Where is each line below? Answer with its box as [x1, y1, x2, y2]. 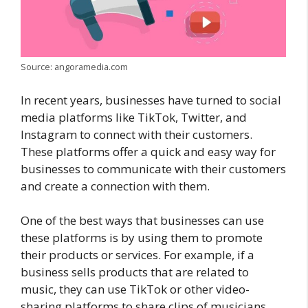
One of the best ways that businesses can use [21, 212, 264, 229]
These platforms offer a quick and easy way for [21, 143, 276, 159]
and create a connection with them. [21, 177, 210, 194]
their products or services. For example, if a [21, 247, 254, 263]
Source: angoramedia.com [21, 60, 128, 74]
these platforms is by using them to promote [21, 230, 263, 246]
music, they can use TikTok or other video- [21, 281, 250, 298]
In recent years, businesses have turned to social [21, 91, 281, 108]
